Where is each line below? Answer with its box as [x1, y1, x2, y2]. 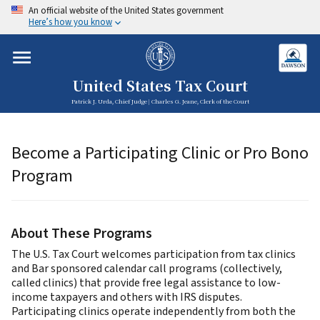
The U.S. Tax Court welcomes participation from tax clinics [11, 246, 296, 263]
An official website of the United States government [29, 4, 224, 17]
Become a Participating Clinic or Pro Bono [11, 141, 309, 166]
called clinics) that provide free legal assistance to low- [11, 275, 281, 291]
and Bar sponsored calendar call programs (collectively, [11, 261, 282, 277]
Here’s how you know [29, 16, 112, 29]
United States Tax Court [72, 79, 248, 94]
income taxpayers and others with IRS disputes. [11, 289, 242, 306]
